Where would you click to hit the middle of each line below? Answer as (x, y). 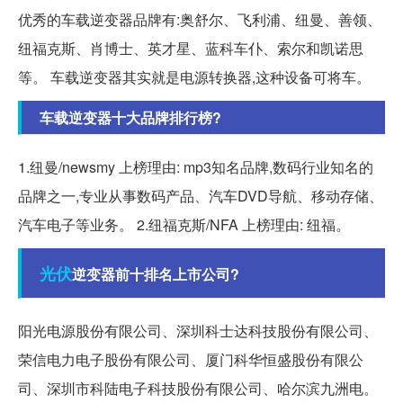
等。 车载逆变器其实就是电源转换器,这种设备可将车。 (194, 77)
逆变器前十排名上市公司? (156, 274)
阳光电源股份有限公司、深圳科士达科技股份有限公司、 (198, 331)
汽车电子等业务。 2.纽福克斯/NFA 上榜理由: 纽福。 (184, 225)
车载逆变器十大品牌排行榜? (130, 118)
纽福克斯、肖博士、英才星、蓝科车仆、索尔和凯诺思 (191, 49)
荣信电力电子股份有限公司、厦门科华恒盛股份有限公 (191, 360)
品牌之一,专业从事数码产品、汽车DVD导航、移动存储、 (201, 196)
